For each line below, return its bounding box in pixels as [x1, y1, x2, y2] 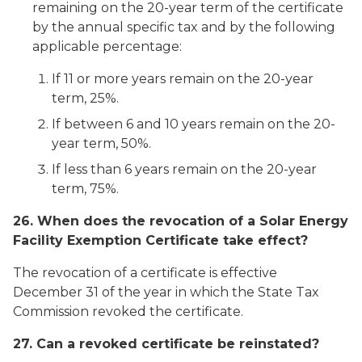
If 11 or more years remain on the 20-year [52, 71, 314, 86]
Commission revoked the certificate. [13, 304, 243, 319]
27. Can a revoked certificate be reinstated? [13, 336, 319, 351]
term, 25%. [52, 90, 119, 106]
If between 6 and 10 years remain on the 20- [52, 116, 335, 132]
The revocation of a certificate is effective [13, 265, 277, 280]
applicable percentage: [32, 39, 182, 54]
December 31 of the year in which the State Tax [13, 284, 319, 300]
